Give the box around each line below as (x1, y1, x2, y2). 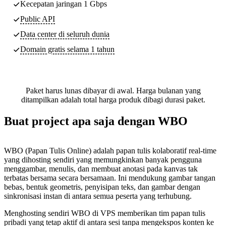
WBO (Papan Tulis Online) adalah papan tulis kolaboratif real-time (4, 146, 216, 155)
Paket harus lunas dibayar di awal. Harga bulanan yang (25, 86, 201, 95)
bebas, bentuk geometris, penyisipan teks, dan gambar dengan (4, 182, 200, 191)
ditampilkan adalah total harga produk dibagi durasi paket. (21, 95, 205, 104)
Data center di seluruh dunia (20, 29, 109, 38)
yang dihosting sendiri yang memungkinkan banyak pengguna (4, 155, 202, 164)
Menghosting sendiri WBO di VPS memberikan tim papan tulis (4, 208, 205, 217)
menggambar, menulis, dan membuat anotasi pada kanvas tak (4, 164, 198, 173)
